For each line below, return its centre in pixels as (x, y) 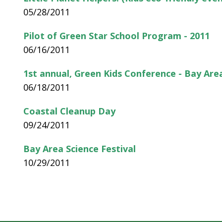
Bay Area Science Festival (80, 148)
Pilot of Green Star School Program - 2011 (117, 35)
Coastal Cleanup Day (70, 111)
